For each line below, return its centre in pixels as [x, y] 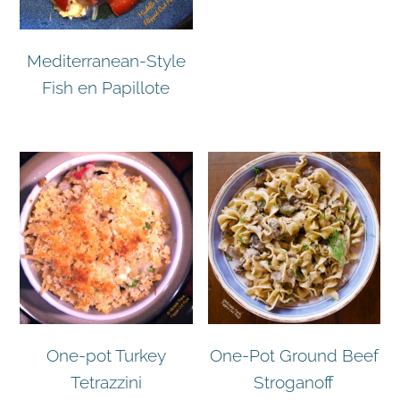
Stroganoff [294, 383]
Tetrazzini [106, 383]
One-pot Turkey [106, 356]
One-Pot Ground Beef [294, 356]
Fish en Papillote [106, 88]
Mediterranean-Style [106, 61]
